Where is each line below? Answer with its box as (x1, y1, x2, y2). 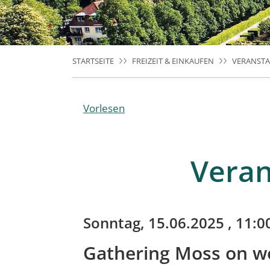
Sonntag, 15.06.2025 (83, 213, 224, 233)
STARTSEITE (72, 55, 114, 66)
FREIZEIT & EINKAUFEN (132, 55, 214, 66)
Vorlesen (83, 101, 125, 115)
